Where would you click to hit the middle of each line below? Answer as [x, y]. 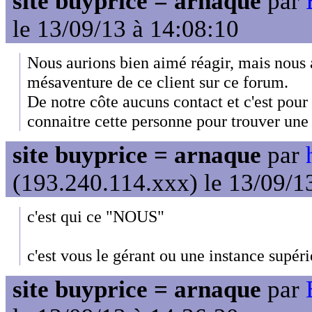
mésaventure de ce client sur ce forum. [158, 82]
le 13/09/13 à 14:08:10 [126, 29]
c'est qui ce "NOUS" [96, 217]
